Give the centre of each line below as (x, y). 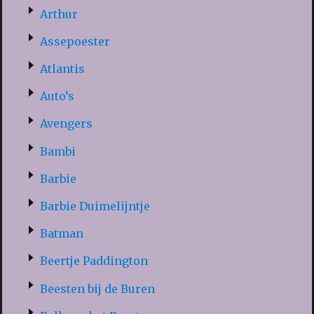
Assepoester (75, 41)
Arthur (59, 14)
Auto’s (57, 96)
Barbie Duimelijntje (95, 206)
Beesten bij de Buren (97, 288)
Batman (61, 234)
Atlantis (62, 69)
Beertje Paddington (94, 261)
